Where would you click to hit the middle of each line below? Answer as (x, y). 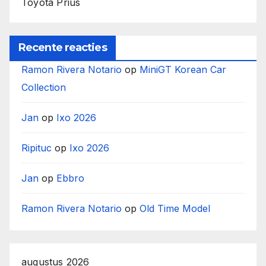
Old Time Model (175, 208)
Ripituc (37, 148)
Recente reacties (63, 47)
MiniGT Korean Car (183, 69)
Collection (44, 87)
